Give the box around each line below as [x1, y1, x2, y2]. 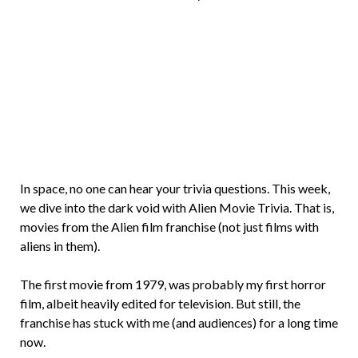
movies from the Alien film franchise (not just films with [20, 219, 319, 234]
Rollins [253, 25, 290, 39]
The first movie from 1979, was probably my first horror [20, 276, 326, 292]
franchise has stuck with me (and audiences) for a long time [20, 315, 338, 330]
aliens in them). [20, 238, 100, 253]
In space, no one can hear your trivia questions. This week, [20, 181, 330, 196]
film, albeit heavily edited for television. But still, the [20, 296, 300, 311]
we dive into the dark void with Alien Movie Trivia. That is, [20, 200, 334, 215]
